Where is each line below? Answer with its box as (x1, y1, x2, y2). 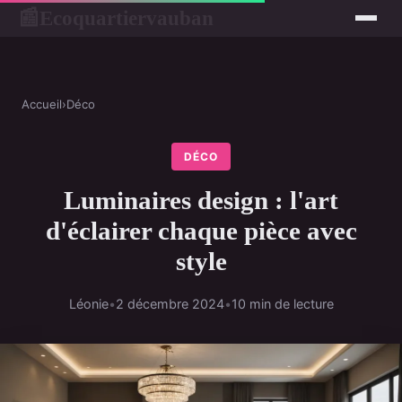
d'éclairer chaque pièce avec (45, 216, 357, 246)
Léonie (68, 296, 109, 312)
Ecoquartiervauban (39, 5, 214, 30)
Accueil (22, 97, 62, 111)
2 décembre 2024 (115, 296, 224, 312)
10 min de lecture (231, 296, 334, 312)
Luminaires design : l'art (64, 186, 338, 215)
